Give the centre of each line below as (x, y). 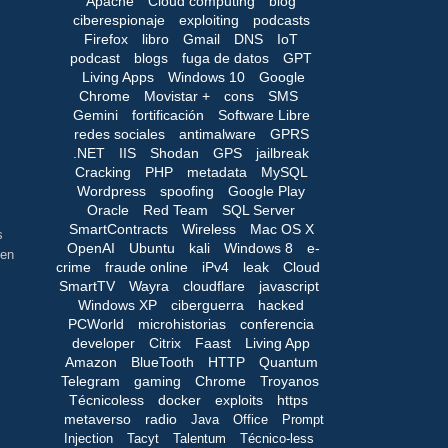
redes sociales (119, 133)
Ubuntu (152, 247)
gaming (157, 380)
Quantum (288, 361)
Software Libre (263, 114)
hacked (281, 304)
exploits (239, 399)
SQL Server (258, 209)
